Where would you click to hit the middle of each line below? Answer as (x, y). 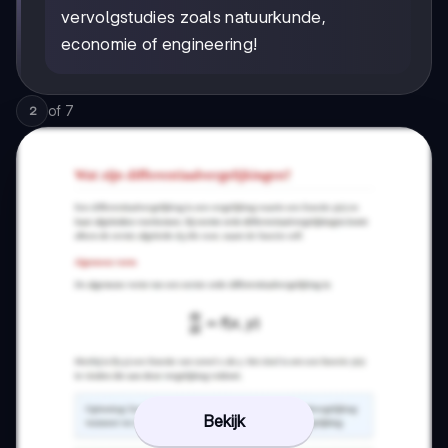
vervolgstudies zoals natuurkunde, (193, 17)
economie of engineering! (159, 44)
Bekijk (224, 421)
